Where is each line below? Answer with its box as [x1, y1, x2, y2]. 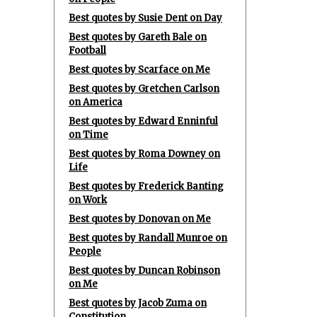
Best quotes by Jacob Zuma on [69, 297, 207, 309]
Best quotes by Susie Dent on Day [69, 12, 222, 24]
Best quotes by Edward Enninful [69, 115, 218, 127]
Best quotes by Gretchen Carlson [69, 83, 219, 95]
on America [69, 96, 122, 108]
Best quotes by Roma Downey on [69, 148, 220, 160]
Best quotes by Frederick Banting [69, 180, 224, 192]
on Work [69, 194, 107, 206]
